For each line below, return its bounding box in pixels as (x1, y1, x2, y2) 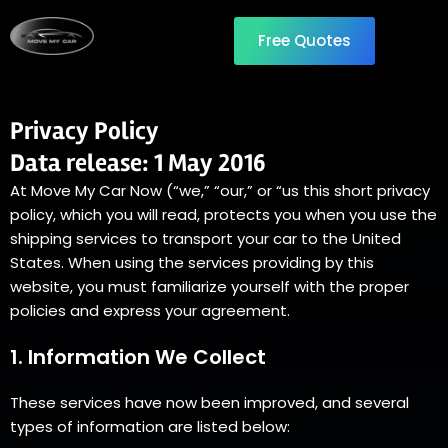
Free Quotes (258, 30, 351, 51)
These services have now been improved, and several (10, 392, 409, 413)
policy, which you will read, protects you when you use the (10, 204, 437, 225)
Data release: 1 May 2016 (10, 148, 265, 178)
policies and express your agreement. (10, 300, 290, 321)
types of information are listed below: (10, 416, 290, 437)
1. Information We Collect (10, 343, 266, 371)
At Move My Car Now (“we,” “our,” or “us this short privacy (10, 180, 430, 201)
